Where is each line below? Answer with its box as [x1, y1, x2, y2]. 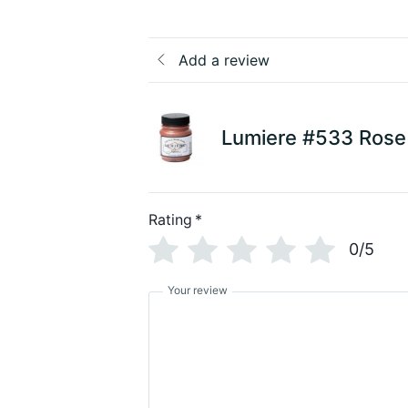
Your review [168, 282, 229, 297]
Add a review [178, 50, 270, 69]
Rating [148, 210, 193, 229]
